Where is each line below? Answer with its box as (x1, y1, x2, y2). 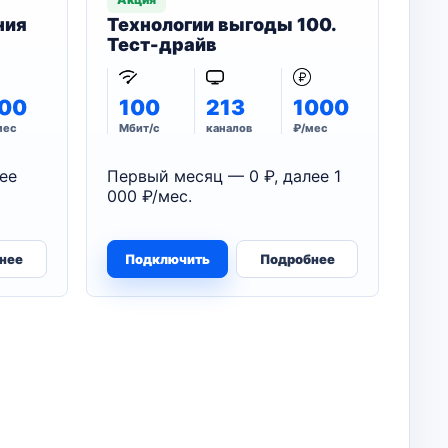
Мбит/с (118, 121, 160, 135)
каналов (205, 121, 252, 135)
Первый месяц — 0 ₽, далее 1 (106, 166, 341, 186)
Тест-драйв (106, 34, 217, 55)
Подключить (124, 251, 210, 267)
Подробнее (259, 251, 335, 267)
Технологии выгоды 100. (106, 14, 336, 35)
